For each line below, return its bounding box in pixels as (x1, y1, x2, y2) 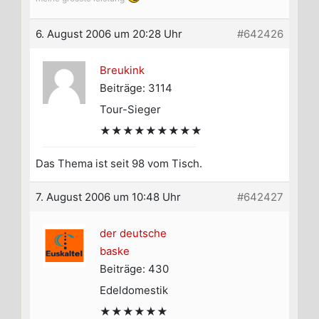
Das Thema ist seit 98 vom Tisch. (36, 157, 202, 171)
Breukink (100, 63, 145, 78)
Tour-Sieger (100, 103, 161, 117)
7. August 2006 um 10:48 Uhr (36, 190, 181, 204)
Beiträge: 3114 (100, 81, 172, 95)
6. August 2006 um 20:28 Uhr (36, 27, 182, 41)
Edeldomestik (100, 283, 168, 298)
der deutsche (100, 226, 167, 241)
